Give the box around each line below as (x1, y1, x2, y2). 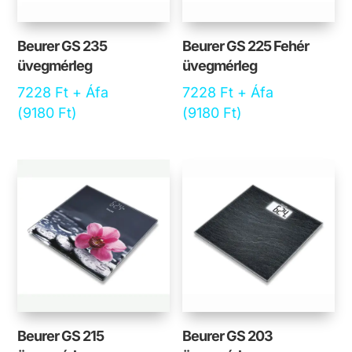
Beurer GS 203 (182, 327, 273, 344)
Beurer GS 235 (17, 37, 108, 54)
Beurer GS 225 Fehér (182, 37, 310, 54)
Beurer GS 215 (17, 327, 104, 344)
